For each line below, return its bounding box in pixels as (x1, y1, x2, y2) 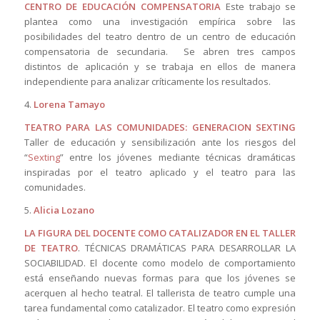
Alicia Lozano (33, 203, 94, 216)
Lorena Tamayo (33, 97, 105, 111)
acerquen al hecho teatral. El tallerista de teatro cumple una (24, 286, 296, 299)
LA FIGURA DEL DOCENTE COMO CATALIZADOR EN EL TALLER (24, 226, 296, 239)
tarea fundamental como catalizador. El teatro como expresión (24, 301, 296, 314)
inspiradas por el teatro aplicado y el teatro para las (24, 165, 296, 179)
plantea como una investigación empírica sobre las (24, 14, 296, 28)
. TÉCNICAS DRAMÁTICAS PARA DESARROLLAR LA (77, 241, 296, 254)
